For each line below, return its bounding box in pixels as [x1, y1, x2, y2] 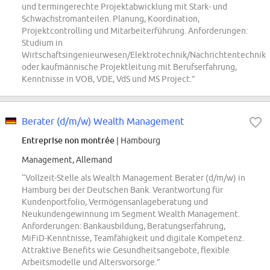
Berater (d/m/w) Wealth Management [22, 116, 184, 127]
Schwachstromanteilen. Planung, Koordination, [22, 14, 199, 24]
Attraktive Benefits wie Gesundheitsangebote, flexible [22, 245, 230, 256]
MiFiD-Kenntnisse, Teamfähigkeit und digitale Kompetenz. [22, 233, 244, 243]
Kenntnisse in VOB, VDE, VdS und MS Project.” [22, 74, 195, 84]
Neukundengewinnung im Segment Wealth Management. [22, 209, 240, 219]
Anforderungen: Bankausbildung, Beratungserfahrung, [22, 221, 225, 231]
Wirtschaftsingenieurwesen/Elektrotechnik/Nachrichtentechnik [22, 50, 266, 60]
